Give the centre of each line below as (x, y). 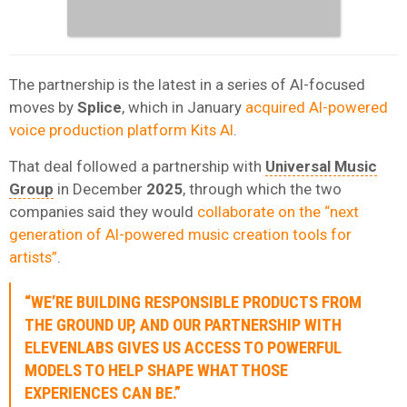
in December (100, 189)
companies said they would (103, 211)
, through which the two (262, 189)
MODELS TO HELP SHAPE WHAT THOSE (156, 370)
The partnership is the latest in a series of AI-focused (187, 84)
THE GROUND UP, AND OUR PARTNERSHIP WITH (183, 325)
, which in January (184, 107)
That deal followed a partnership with (137, 166)
